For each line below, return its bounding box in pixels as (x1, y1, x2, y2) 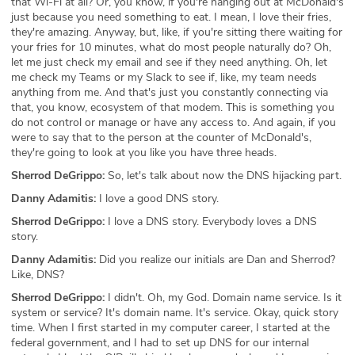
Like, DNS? (11, 266, 64, 282)
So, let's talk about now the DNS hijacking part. (105, 167, 342, 183)
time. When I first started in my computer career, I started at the (11, 319, 330, 335)
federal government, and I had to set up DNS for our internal (11, 334, 309, 350)
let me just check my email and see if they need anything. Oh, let (11, 54, 327, 70)
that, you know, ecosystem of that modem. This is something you (11, 99, 334, 115)
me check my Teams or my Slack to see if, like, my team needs (11, 69, 317, 85)
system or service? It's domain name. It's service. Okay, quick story (11, 304, 338, 320)
